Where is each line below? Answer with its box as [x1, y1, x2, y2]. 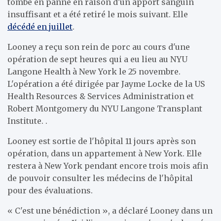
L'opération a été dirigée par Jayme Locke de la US [7, 79, 205, 89]
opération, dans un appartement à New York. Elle [7, 148, 202, 158]
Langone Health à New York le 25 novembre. [7, 67, 181, 76]
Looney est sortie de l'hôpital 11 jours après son [7, 136, 196, 146]
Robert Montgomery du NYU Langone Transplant [7, 104, 202, 113]
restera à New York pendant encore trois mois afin [7, 161, 208, 171]
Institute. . [7, 116, 47, 126]
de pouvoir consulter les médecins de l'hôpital [7, 173, 193, 183]
